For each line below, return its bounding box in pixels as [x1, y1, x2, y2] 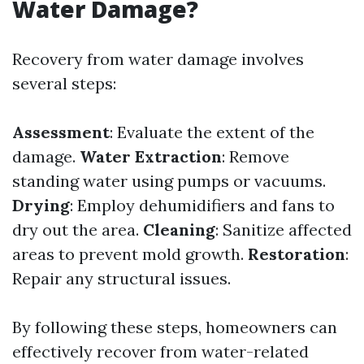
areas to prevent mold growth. [12, 243, 248, 264]
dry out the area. [12, 219, 143, 240]
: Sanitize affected [215, 219, 352, 240]
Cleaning [143, 219, 215, 240]
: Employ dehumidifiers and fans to [70, 194, 335, 215]
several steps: [12, 72, 116, 93]
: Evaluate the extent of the [110, 121, 314, 142]
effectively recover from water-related [12, 340, 309, 362]
